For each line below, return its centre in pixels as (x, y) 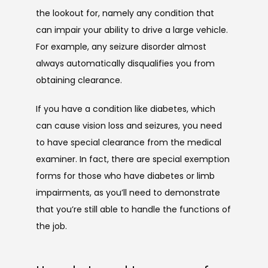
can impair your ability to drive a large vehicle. (132, 30)
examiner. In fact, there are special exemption (133, 159)
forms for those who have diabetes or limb (125, 176)
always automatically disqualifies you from (125, 63)
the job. (53, 226)
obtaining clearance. (79, 80)
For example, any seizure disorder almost (121, 46)
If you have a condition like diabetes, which (126, 109)
